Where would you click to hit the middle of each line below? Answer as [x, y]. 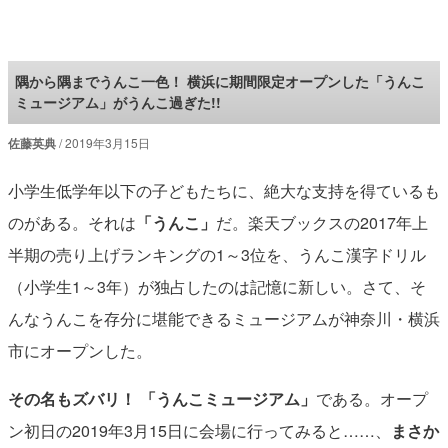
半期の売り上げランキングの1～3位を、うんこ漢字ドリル [216, 255]
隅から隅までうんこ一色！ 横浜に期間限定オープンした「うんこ [219, 81]
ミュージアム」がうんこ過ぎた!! [117, 102]
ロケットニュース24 [66, 57]
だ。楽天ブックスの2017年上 [321, 223]
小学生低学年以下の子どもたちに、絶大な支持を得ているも [223, 191]
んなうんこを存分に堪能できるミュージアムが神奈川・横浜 [223, 319]
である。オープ [371, 399]
